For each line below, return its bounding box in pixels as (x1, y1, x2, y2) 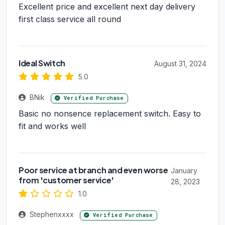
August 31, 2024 (154, 59, 206, 68)
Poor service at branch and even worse (19, 165, 168, 176)
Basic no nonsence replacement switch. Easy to (19, 108, 201, 119)
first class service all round (19, 14, 121, 25)
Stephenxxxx (28, 210, 76, 219)
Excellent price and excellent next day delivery (19, 2, 195, 12)
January (170, 166, 197, 175)
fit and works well (19, 121, 86, 132)
